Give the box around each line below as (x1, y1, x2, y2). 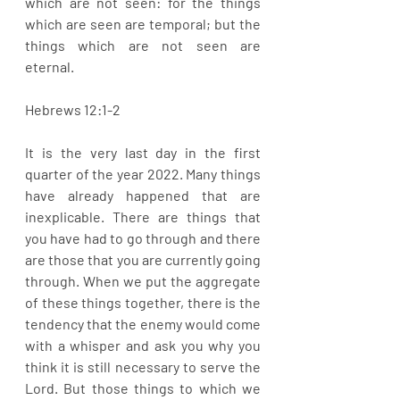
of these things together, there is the (25, 294, 261, 311)
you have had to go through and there (25, 229, 261, 246)
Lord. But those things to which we (25, 379, 261, 396)
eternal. (25, 58, 77, 75)
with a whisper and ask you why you (25, 337, 261, 354)
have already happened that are (25, 187, 261, 204)
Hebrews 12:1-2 (25, 101, 121, 118)
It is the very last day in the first (25, 144, 261, 161)
